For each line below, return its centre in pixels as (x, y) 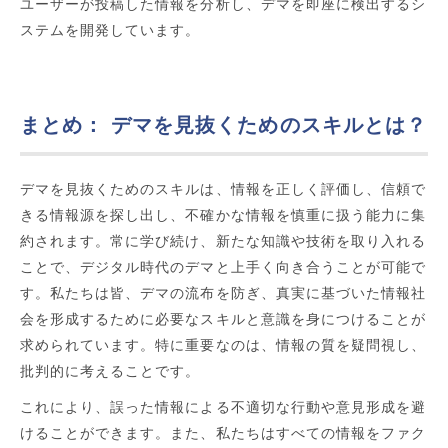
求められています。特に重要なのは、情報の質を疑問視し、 (223, 345)
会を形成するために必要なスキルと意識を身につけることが (223, 319)
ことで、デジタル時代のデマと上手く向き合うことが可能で (223, 267)
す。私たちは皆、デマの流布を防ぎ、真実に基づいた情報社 (223, 293)
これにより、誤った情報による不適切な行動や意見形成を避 (223, 407)
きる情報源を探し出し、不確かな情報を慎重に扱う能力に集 (223, 215)
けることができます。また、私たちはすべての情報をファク (223, 433)
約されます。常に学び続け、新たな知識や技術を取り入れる (223, 241)
